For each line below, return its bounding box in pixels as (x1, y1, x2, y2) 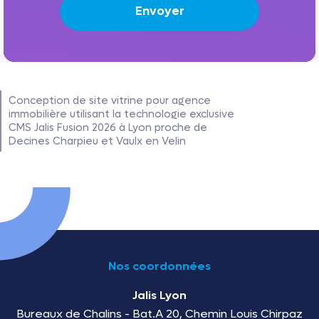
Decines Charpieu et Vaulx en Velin (9, 134, 186, 148)
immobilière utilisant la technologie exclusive (9, 107, 234, 121)
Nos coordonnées (108, 258, 211, 273)
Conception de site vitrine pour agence (9, 93, 211, 108)
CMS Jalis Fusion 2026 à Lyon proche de (9, 120, 207, 135)
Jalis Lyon (132, 287, 187, 303)
